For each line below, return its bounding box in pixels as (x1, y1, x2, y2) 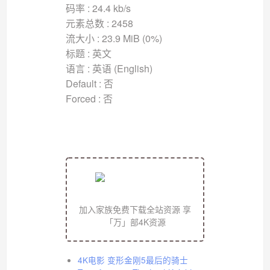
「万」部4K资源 (104, 215, 166, 228)
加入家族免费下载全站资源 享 (79, 202, 191, 215)
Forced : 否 (65, 91, 113, 105)
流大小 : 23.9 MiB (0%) (65, 31, 162, 45)
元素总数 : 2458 (65, 16, 133, 30)
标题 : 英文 (65, 46, 111, 60)
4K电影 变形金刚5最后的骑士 (77, 253, 188, 266)
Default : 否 (65, 76, 113, 90)
